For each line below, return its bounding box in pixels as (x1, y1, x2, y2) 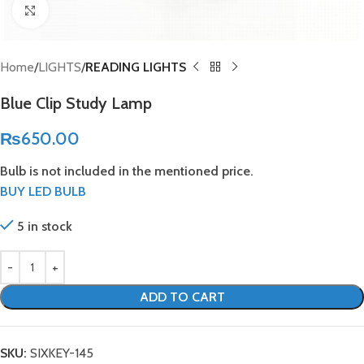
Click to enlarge (48, 2, 130, 18)
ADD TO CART (139, 289, 225, 305)
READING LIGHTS (85, 59, 186, 75)
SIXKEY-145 (30, 345, 93, 361)
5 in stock (16, 219, 72, 234)
